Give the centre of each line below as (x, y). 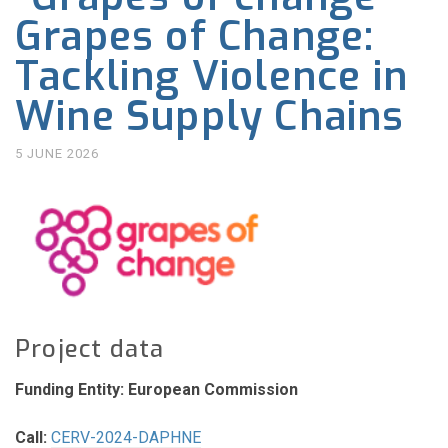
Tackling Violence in (212, 76)
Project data (90, 349)
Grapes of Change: (195, 36)
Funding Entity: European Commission (156, 389)
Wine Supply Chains (210, 116)
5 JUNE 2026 (57, 153)
